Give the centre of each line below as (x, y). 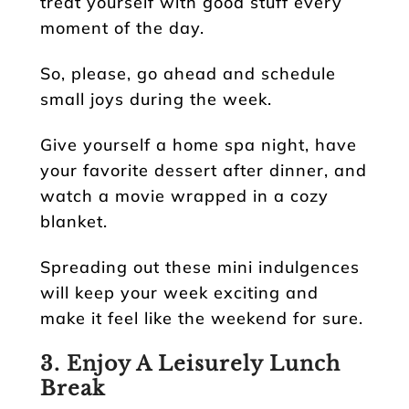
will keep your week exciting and (179, 292)
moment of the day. (122, 27)
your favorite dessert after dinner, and (204, 170)
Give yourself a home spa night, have (199, 144)
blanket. (74, 221)
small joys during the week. (156, 99)
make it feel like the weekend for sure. (202, 318)
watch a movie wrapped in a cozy (184, 195)
